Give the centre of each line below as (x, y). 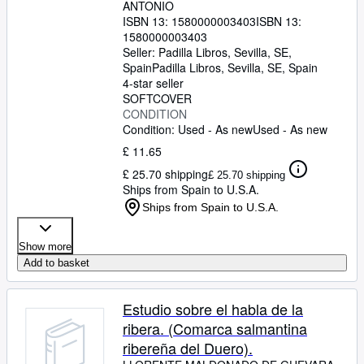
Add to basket (56, 263)
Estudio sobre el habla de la (213, 309)
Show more (45, 247)
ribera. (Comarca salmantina (215, 328)
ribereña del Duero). (188, 348)
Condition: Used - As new (188, 129)
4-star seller (153, 83)
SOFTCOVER (157, 98)
